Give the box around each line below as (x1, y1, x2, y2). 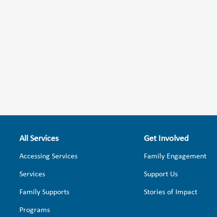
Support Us (143, 170, 178, 178)
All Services (19, 134, 59, 143)
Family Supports (19, 188, 69, 196)
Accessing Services (19, 152, 77, 160)
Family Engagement (143, 152, 206, 160)
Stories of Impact (143, 188, 197, 196)
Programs (19, 206, 50, 214)
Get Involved (143, 134, 188, 143)
